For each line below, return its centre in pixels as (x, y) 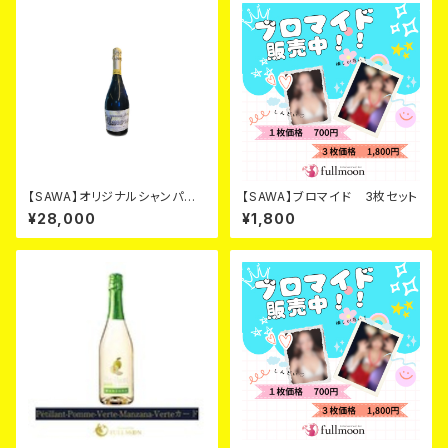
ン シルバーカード (82, 211)
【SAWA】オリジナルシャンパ (106, 196)
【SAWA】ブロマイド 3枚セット (330, 196)
